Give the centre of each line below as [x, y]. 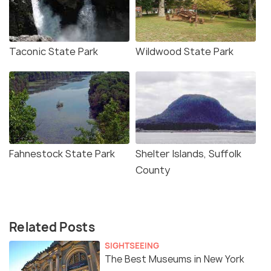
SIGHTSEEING [132, 246]
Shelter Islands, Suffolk [188, 154]
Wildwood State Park [184, 52]
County [153, 170]
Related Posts [52, 227]
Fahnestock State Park [62, 154]
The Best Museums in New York [175, 260]
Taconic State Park [54, 52]
